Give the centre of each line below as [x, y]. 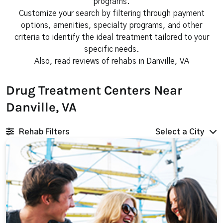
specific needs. [111, 49]
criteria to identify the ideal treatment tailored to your [111, 37]
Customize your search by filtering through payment [111, 13]
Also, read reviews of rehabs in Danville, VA [111, 61]
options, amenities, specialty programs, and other [111, 25]
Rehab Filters [44, 132]
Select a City [180, 132]
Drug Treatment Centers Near [94, 90]
